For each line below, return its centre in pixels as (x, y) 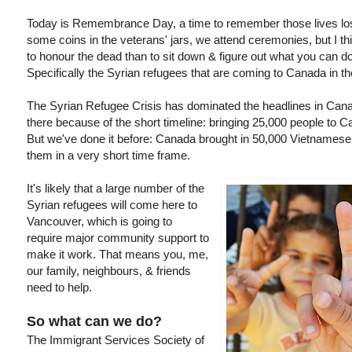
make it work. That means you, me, (117, 255)
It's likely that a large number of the (115, 189)
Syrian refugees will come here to (112, 205)
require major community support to (118, 238)
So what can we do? (94, 322)
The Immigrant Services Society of (115, 340)
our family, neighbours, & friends (109, 271)
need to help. (61, 288)
